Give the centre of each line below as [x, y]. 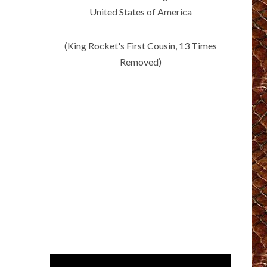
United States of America [140, 12]
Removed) [140, 62]
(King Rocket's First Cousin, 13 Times [140, 46]
